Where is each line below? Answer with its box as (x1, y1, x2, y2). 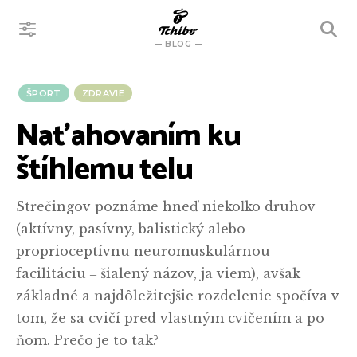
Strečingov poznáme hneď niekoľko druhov (16, 198, 316, 214)
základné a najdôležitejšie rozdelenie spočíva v (16, 288, 339, 304)
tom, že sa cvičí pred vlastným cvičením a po (16, 310, 324, 326)
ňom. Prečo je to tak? (16, 332, 159, 348)
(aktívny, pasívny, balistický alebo (16, 221, 245, 237)
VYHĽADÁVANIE (233, 23, 321, 35)
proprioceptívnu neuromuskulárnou (16, 243, 270, 259)
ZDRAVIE (81, 88, 124, 99)
